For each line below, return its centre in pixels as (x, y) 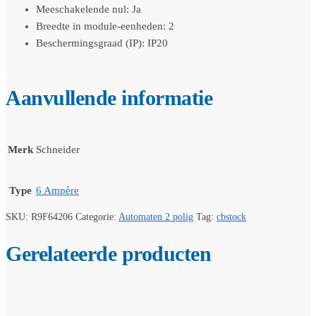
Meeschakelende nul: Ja (89, 10)
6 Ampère (57, 190)
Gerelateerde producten (108, 253)
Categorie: (97, 217)
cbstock (231, 217)
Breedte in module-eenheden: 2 (105, 26)
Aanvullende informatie (109, 98)
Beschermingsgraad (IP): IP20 (102, 43)
